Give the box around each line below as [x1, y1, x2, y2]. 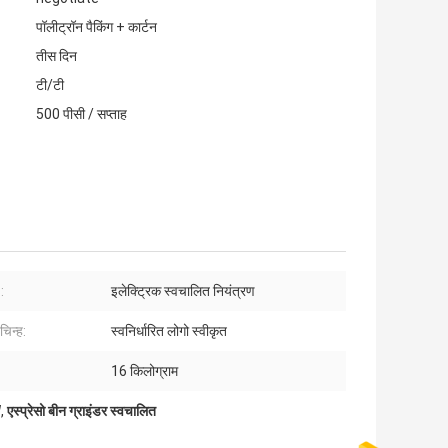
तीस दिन [36, 48, 77, 65]
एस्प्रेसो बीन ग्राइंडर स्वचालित [7, 403, 156, 420]
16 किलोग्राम [111, 363, 178, 380]
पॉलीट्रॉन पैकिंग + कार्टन [36, 19, 157, 36]
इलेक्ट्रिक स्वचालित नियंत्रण [111, 283, 255, 300]
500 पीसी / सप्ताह [36, 106, 127, 123]
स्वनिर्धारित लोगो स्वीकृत [111, 323, 227, 340]
